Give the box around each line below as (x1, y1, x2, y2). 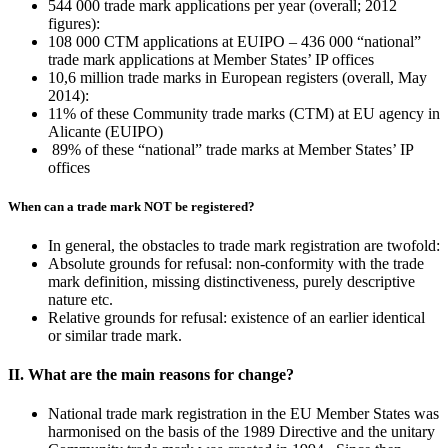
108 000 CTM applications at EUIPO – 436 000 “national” (48, 32, 421, 50)
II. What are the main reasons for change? (8, 366, 294, 384)
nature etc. (48, 290, 113, 308)
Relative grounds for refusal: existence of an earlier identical (48, 308, 425, 326)
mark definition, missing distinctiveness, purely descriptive (48, 272, 415, 290)
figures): (48, 14, 100, 32)
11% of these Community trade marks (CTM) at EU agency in (48, 104, 440, 122)
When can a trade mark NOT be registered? (8, 198, 255, 214)
